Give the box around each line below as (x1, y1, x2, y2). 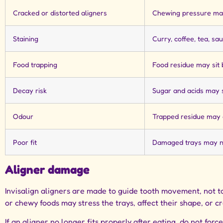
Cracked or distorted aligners (13, 8, 107, 17)
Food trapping (13, 60, 57, 69)
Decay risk (13, 86, 47, 95)
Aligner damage (5, 162, 90, 177)
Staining (13, 34, 38, 43)
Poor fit (13, 137, 37, 146)
